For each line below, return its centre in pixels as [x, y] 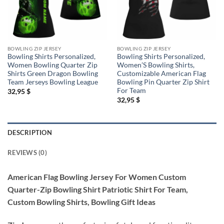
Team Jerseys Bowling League [52, 82]
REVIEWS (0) [27, 153]
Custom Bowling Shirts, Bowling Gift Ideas [81, 202]
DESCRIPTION [30, 133]
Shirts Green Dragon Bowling [52, 74]
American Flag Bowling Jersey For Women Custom [97, 177]
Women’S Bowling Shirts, [155, 65]
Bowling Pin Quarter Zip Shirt [163, 82]
